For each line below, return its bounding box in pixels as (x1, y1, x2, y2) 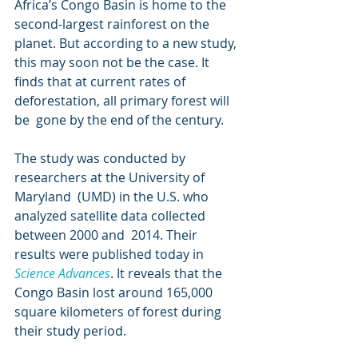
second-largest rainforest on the (14, 15, 216, 33)
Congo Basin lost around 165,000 (14, 284, 216, 301)
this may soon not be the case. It (14, 54, 216, 71)
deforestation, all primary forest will (14, 92, 233, 109)
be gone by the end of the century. (14, 111, 224, 129)
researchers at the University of (14, 169, 208, 186)
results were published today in (14, 245, 207, 263)
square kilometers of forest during (14, 303, 225, 320)
